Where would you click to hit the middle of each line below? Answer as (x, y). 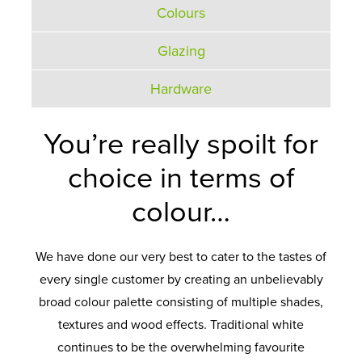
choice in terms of (181, 179)
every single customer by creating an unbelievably (181, 280)
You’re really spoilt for (181, 145)
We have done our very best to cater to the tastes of (181, 257)
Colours (181, 13)
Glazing (181, 51)
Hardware (181, 89)
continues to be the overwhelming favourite (181, 348)
